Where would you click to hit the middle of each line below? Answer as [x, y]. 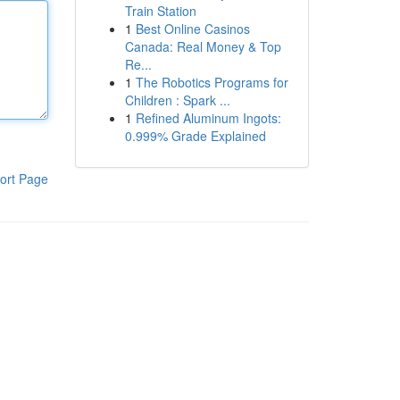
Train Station [160, 11]
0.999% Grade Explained [195, 136]
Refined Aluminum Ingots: [208, 118]
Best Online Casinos [192, 29]
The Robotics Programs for [212, 82]
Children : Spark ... [177, 100]
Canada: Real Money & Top [203, 46]
